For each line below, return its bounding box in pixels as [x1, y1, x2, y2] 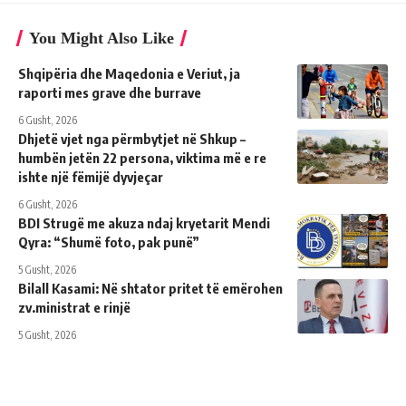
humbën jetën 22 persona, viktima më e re [18, 150, 266, 167]
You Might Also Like [29, 29, 174, 48]
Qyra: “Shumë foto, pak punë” [18, 234, 199, 251]
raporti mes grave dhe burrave [18, 84, 201, 101]
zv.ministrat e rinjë [18, 299, 130, 316]
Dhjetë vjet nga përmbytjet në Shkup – [18, 130, 246, 148]
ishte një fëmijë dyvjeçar [18, 169, 163, 186]
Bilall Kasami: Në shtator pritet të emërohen [18, 280, 283, 297]
